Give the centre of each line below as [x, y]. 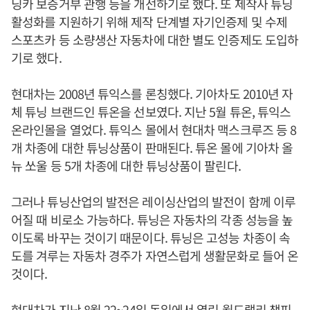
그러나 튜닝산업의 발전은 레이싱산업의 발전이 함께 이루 [154, 201]
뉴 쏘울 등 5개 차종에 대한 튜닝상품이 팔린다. [126, 165]
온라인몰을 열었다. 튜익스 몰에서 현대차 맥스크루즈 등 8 [154, 129]
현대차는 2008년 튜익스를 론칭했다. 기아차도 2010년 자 [152, 93]
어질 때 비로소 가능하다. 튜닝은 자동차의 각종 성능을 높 [152, 219]
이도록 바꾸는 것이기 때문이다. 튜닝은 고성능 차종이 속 [151, 237]
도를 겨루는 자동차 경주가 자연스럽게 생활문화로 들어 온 [155, 255]
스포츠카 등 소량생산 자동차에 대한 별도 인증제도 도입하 [155, 39]
